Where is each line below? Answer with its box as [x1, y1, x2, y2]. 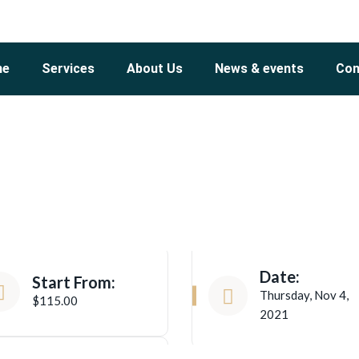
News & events [214, 61, 304, 76]
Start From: [31, 272, 115, 292]
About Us [126, 61, 183, 76]
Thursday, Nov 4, [260, 287, 349, 302]
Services [41, 61, 95, 76]
